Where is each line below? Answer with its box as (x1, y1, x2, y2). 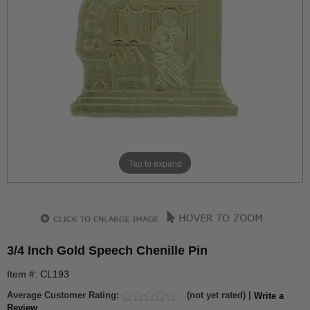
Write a (254, 290, 284, 301)
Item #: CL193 (7, 268, 69, 280)
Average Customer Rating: (7, 290, 122, 300)
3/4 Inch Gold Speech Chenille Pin (7, 244, 208, 257)
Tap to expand (128, 156, 182, 169)
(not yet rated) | (184, 290, 254, 300)
